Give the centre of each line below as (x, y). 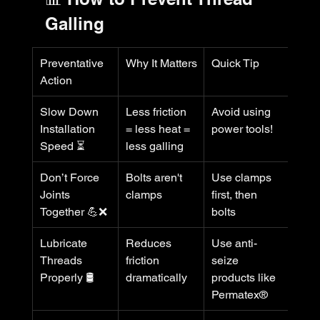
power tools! (242, 129)
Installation (69, 129)
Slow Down (70, 111)
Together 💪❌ (73, 211)
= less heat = (159, 129)
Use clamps (242, 177)
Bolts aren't (155, 177)
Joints (56, 194)
